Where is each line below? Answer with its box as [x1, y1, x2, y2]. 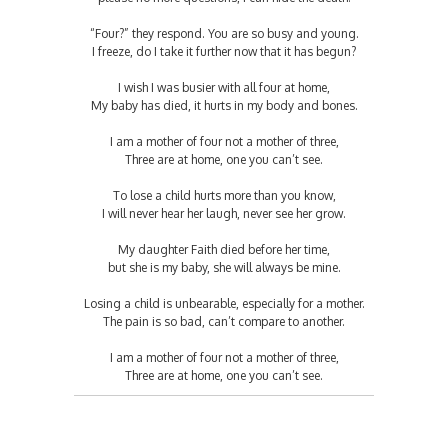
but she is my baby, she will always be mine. [107, 259, 341, 275]
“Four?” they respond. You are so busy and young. [89, 25, 359, 41]
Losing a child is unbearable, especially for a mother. [83, 295, 365, 311]
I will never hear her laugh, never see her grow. [102, 205, 346, 221]
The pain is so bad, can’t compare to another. [103, 313, 345, 329]
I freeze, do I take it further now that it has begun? [92, 43, 356, 59]
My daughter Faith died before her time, [118, 241, 330, 257]
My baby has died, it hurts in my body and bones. [90, 97, 358, 113]
